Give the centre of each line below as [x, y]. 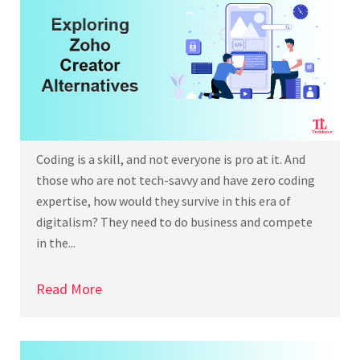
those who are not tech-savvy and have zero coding [176, 180]
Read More [69, 289]
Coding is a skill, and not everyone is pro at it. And [171, 160]
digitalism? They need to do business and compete [174, 222]
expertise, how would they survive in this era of [164, 201]
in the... [56, 243]
